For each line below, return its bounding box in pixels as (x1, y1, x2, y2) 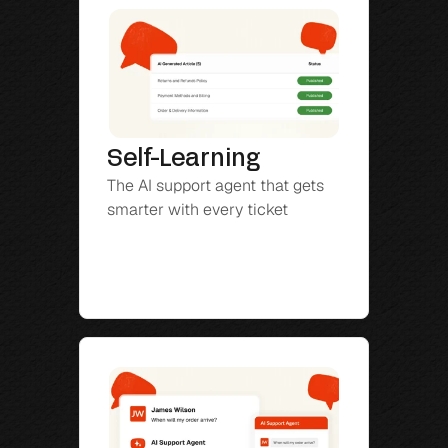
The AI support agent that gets (107, 175, 324, 197)
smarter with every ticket (107, 199, 288, 221)
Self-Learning (107, 149, 260, 172)
